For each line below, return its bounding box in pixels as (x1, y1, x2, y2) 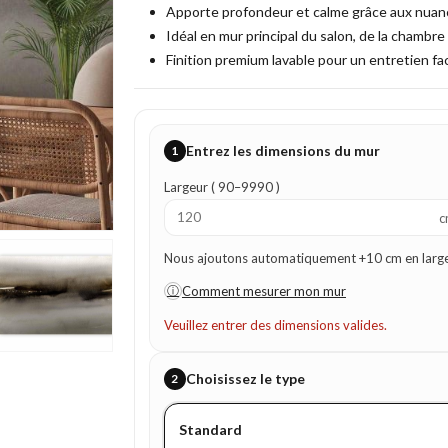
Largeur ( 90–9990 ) (163, 179, 280, 195)
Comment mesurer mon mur (181, 283, 346, 299)
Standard (178, 421, 242, 438)
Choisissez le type (185, 370, 305, 387)
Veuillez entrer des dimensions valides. (163, 317, 387, 333)
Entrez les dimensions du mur (185, 142, 380, 159)
